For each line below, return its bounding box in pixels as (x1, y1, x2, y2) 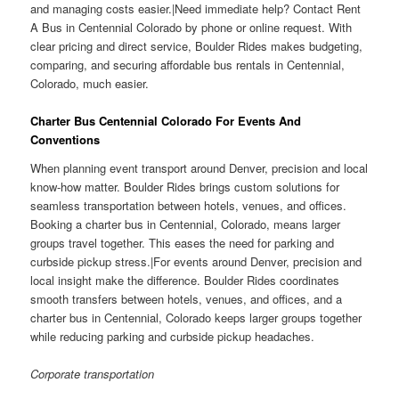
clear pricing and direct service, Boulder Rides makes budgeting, (30, 37, 363, 54)
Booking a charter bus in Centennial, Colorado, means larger (30, 215, 341, 232)
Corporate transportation (30, 364, 155, 382)
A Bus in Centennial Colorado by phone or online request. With (30, 18, 353, 36)
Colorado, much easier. (30, 74, 150, 92)
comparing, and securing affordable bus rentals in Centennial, (30, 55, 346, 73)
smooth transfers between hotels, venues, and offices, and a (30, 289, 343, 307)
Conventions (30, 130, 101, 148)
